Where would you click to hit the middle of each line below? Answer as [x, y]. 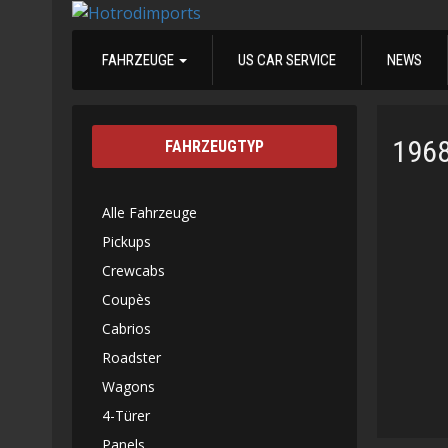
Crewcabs [133, 271]
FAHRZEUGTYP [214, 147]
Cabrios [126, 329]
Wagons [128, 387]
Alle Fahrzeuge [149, 213]
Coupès [126, 300]
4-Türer [126, 416]
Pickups [126, 242]
